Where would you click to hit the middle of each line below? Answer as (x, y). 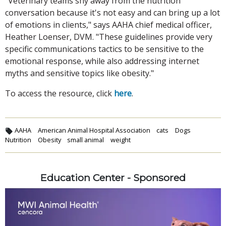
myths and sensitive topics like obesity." (79, 73)
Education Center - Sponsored (113, 177)
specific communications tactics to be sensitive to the (104, 49)
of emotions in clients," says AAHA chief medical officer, (108, 24)
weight (120, 139)
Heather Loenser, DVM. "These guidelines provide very (109, 37)
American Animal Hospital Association (94, 130)
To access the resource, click (60, 93)
